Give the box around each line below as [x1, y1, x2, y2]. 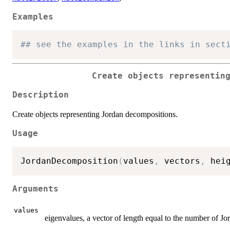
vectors [159, 156, 200, 166]
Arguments [12, 184, 59, 194]
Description [12, 90, 69, 100]
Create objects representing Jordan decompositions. [12, 109, 178, 119]
